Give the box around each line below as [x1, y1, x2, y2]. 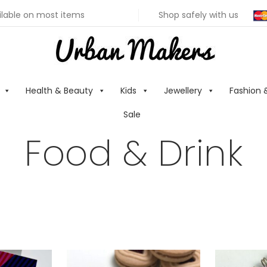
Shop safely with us [158, 9, 241, 21]
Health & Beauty [26, 85, 93, 97]
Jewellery [164, 85, 202, 97]
